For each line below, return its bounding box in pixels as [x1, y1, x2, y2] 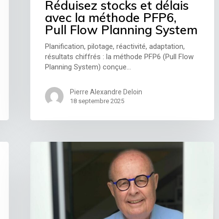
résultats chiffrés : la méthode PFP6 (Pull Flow [45, 52, 194, 62]
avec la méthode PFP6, [45, 10, 177, 25]
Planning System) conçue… [45, 63, 131, 72]
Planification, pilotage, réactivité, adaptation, [45, 42, 185, 51]
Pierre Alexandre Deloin [70, 88, 143, 96]
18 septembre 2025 [70, 97, 125, 105]
